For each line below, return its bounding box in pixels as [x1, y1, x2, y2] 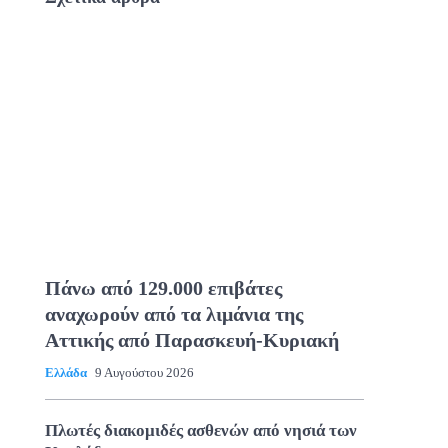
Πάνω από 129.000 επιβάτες [44, 276, 282, 299]
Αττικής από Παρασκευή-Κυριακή [44, 328, 339, 351]
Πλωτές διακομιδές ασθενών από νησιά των [44, 420, 357, 440]
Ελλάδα [44, 364, 87, 380]
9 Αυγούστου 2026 [94, 364, 194, 380]
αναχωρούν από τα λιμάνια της [44, 302, 303, 325]
